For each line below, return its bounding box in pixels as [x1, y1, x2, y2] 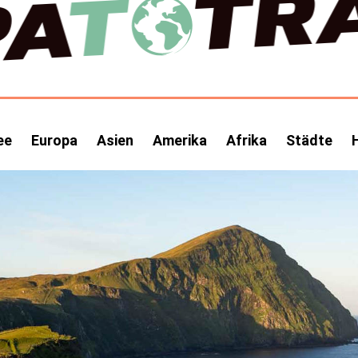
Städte [286, 132, 332, 149]
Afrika [226, 132, 267, 149]
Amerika [153, 132, 207, 149]
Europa [31, 132, 78, 149]
